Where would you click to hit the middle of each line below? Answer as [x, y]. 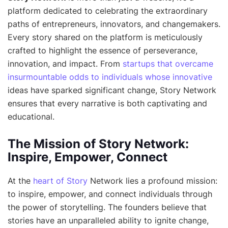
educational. [31, 116]
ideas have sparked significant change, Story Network [112, 90]
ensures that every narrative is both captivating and [107, 103]
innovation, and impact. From [65, 63]
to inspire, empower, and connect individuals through [110, 194]
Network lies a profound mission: [152, 180]
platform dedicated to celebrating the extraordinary [108, 10]
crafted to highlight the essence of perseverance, [103, 50]
